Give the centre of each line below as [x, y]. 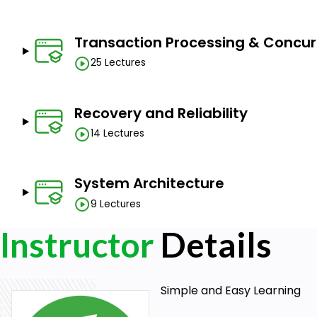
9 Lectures [115, 204]
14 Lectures [117, 134]
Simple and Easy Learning [231, 290]
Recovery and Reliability [161, 113]
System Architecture [149, 184]
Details [213, 244]
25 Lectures [118, 63]
